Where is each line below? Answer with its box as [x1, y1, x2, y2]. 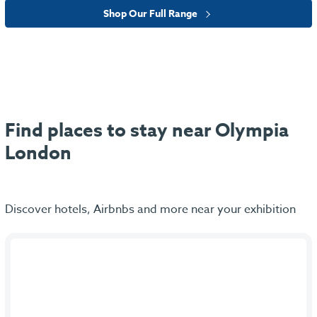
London [5, 140, 71, 166]
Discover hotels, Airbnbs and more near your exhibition [5, 201, 296, 219]
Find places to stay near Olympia [5, 117, 289, 143]
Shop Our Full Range [103, 6, 200, 21]
